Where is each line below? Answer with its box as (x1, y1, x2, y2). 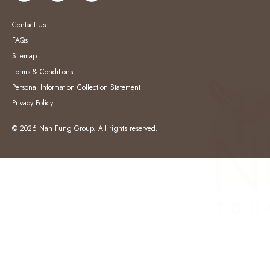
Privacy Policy (12, 98, 53, 108)
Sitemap (12, 51, 37, 61)
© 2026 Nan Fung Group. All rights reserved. (12, 123, 158, 134)
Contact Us (12, 19, 46, 30)
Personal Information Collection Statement (12, 82, 140, 93)
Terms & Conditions (12, 66, 73, 77)
